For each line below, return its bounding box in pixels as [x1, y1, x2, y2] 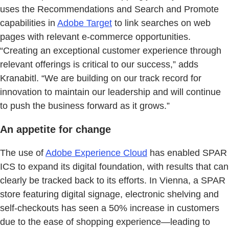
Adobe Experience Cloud [45, 148, 147, 158]
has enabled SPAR [147, 148, 227, 158]
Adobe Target [57, 18, 112, 29]
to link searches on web [112, 18, 211, 29]
